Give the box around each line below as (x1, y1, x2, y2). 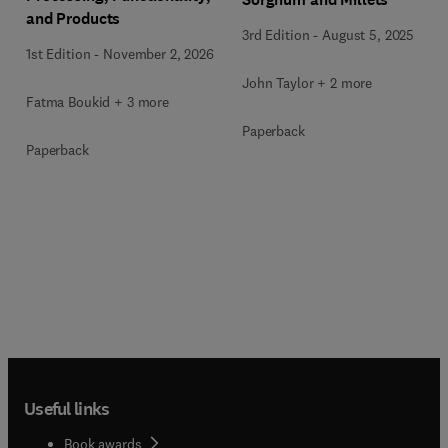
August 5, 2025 (322, 25, 415, 44)
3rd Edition (242, 25, 310, 44)
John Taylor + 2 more (242, 73, 373, 92)
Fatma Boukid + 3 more (26, 93, 170, 111)
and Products (26, 8, 121, 29)
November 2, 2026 (103, 45, 214, 63)
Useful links (24, 396, 110, 421)
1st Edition (26, 45, 91, 63)
